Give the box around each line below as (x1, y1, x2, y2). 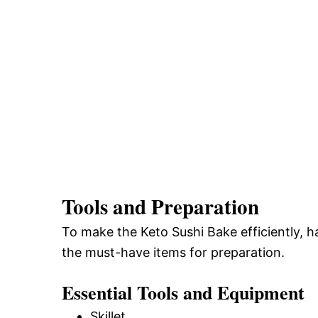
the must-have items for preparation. (62, 245, 285, 260)
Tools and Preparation (62, 192, 259, 221)
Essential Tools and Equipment (62, 279, 305, 306)
